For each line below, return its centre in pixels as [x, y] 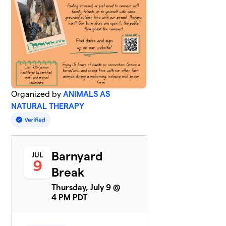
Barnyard [77, 156]
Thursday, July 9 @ [86, 188]
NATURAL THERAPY [48, 106]
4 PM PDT [70, 198]
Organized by [37, 94]
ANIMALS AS [87, 94]
